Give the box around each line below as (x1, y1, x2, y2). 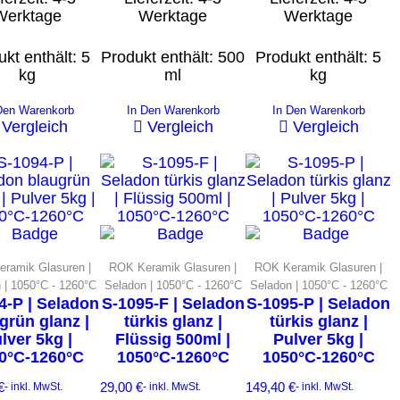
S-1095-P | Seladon (246, 294, 390, 312)
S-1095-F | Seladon (101, 294, 245, 312)
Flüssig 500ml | (115, 329, 230, 348)
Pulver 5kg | (273, 329, 363, 348)
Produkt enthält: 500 (101, 47, 245, 66)
